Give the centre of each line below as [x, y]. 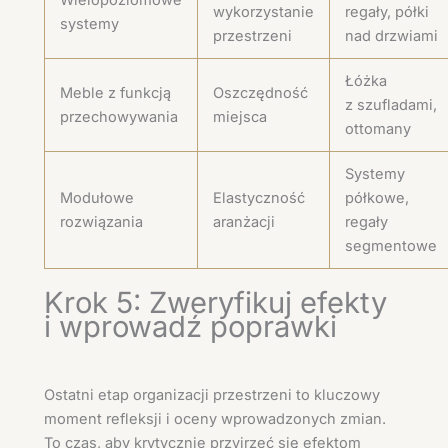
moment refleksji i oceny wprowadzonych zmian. [215, 418]
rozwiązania [101, 222]
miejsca [239, 117]
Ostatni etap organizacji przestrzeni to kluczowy [212, 394]
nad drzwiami [391, 36]
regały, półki [386, 12]
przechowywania [118, 117]
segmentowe [390, 246]
